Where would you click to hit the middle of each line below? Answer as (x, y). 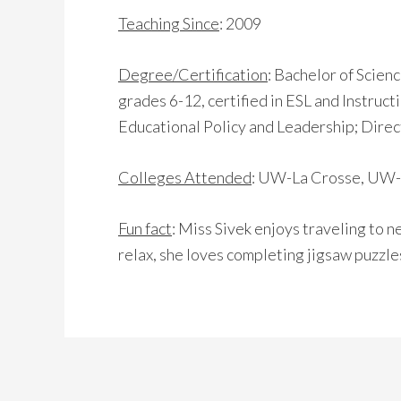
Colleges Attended (185, 178)
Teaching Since (169, 24)
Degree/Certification (193, 75)
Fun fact (145, 229)
